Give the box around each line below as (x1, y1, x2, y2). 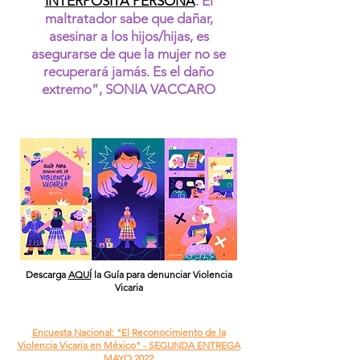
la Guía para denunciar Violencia (91, 268, 232, 280)
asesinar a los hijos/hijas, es (48, 28, 209, 44)
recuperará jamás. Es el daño (43, 63, 214, 80)
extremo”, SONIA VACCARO (42, 81, 215, 97)
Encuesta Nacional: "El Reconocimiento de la (31, 326, 226, 338)
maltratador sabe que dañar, (44, 10, 213, 27)
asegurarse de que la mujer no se (31, 46, 226, 62)
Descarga (25, 268, 68, 280)
